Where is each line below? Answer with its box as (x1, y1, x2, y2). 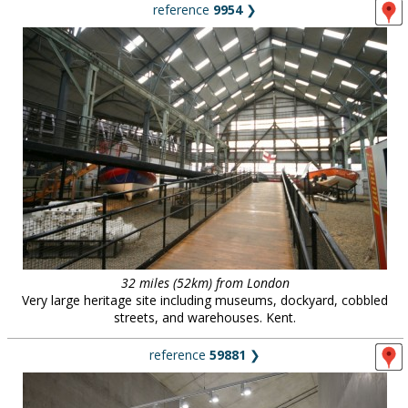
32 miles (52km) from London (120, 274, 290, 291)
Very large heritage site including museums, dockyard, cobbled (22, 291, 388, 309)
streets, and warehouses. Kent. (114, 309, 296, 326)
